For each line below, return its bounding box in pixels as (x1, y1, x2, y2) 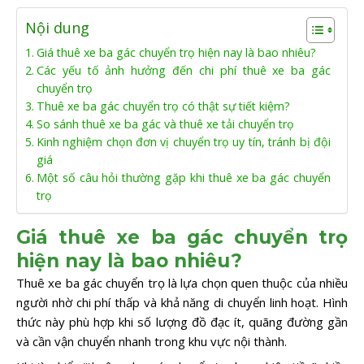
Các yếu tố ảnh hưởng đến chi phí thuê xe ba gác (36, 62, 331, 78)
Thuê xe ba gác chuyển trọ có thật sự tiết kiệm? (36, 97, 290, 114)
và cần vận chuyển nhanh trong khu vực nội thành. (16, 332, 287, 349)
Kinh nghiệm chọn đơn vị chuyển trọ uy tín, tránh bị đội (36, 133, 331, 149)
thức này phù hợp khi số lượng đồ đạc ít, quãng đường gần (16, 313, 348, 330)
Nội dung (25, 17, 89, 37)
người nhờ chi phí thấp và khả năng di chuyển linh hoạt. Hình (16, 293, 348, 310)
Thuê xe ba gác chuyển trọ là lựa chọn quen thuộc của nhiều (16, 274, 348, 291)
